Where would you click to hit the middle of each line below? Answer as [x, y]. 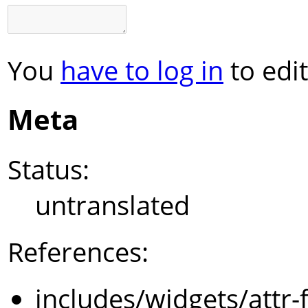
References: [78, 252]
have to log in [142, 70]
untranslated [112, 205]
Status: [48, 169]
